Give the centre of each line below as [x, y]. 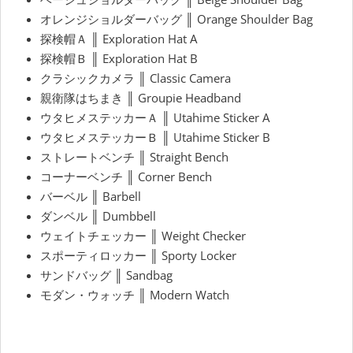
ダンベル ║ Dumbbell [98, 216]
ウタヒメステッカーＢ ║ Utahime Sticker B [155, 137]
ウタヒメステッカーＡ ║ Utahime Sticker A [155, 118]
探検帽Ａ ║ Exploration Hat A [119, 39]
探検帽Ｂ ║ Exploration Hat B [119, 59]
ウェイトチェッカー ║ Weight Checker [143, 236]
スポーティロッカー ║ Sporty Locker [138, 256]
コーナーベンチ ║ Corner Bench [126, 177]
